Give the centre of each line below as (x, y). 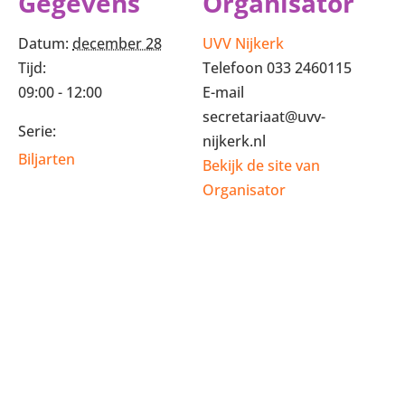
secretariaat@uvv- (264, 117)
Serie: (37, 131)
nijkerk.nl (234, 141)
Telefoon (235, 68)
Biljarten (47, 159)
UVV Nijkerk (243, 43)
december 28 (117, 43)
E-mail (223, 92)
